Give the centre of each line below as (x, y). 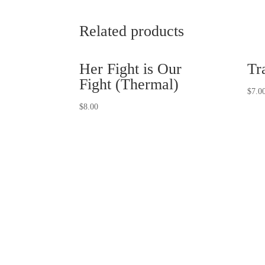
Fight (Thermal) (129, 84)
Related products (132, 31)
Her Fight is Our (131, 69)
